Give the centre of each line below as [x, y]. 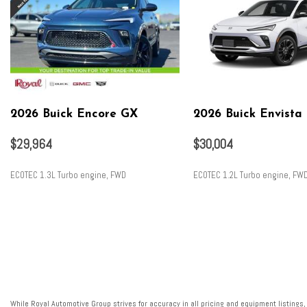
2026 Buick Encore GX [74, 114]
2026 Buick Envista [247, 114]
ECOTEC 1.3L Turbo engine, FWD [68, 175]
